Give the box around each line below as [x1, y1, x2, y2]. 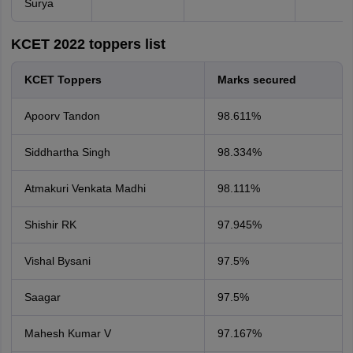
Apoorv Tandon [24, 110, 100, 122]
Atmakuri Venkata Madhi [24, 182, 146, 195]
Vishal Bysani [24, 255, 91, 267]
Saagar [24, 291, 61, 303]
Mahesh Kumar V [24, 327, 111, 340]
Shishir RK [24, 218, 76, 231]
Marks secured [217, 73, 296, 86]
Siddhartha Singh [24, 146, 110, 158]
